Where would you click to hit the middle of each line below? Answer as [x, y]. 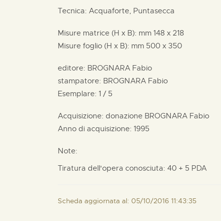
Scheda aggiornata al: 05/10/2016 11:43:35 [127, 201]
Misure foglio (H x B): [94, 46]
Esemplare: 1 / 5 [85, 94]
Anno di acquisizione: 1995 [104, 129]
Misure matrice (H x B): [98, 33]
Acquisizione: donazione [101, 116]
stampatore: [80, 81]
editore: [73, 68]
